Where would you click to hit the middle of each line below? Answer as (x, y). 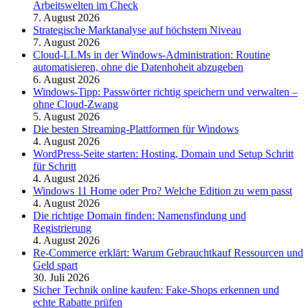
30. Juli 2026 (61, 277)
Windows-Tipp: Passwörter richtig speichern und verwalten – (165, 91)
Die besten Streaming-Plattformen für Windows (136, 129)
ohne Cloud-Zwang (76, 104)
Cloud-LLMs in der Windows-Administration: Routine (152, 54)
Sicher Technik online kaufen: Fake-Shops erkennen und (156, 289)
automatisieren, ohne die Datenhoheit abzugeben (138, 67)
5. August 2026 (66, 116)
